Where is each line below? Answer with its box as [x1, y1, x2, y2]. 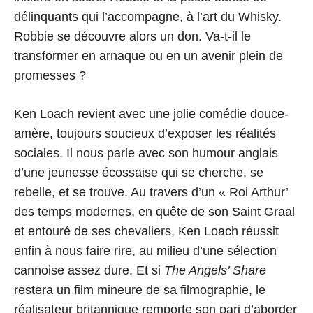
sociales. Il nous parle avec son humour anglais [14, 146, 278, 161]
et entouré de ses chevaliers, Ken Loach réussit [14, 224, 279, 239]
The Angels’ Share [164, 263, 266, 278]
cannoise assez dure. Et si [14, 263, 164, 278]
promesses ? [14, 68, 86, 83]
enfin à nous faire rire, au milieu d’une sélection [14, 244, 277, 259]
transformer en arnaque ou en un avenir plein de [14, 49, 283, 64]
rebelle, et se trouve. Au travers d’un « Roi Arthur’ [14, 185, 288, 200]
